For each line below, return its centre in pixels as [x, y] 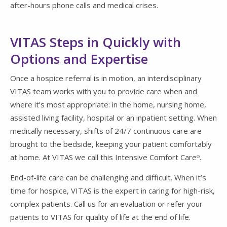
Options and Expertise [79, 59]
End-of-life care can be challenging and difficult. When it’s [108, 177]
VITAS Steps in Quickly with [96, 42]
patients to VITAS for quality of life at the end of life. [100, 217]
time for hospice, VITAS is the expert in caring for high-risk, [112, 190]
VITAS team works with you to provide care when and [104, 91]
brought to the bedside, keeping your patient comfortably [111, 144]
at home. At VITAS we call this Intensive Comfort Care [103, 157]
